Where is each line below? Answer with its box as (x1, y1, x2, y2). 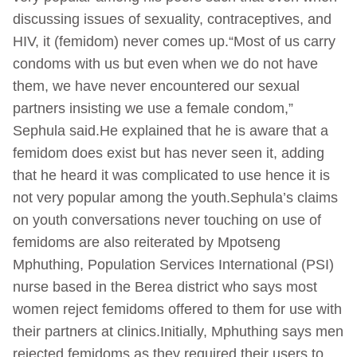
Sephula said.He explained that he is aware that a (13, 122, 328, 139)
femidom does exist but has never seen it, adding (13, 144, 324, 161)
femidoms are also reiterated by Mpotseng (13, 233, 280, 250)
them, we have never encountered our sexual (13, 77, 300, 94)
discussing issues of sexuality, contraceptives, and (13, 10, 331, 27)
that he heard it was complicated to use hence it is (13, 167, 330, 183)
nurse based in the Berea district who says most (13, 278, 317, 295)
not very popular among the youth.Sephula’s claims (13, 189, 338, 206)
